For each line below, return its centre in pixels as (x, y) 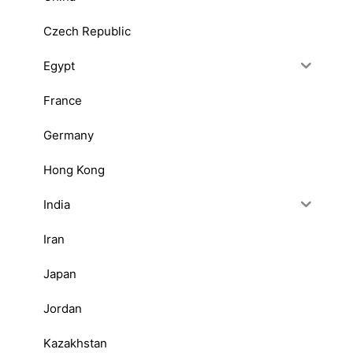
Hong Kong (74, 169)
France (63, 100)
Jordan (63, 308)
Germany (69, 135)
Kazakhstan (75, 343)
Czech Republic (87, 31)
